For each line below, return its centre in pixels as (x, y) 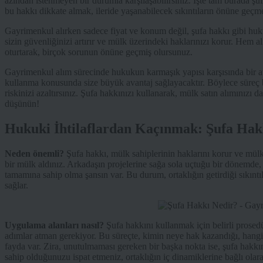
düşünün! (22, 104)
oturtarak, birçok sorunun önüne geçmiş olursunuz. (99, 52)
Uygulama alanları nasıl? (54, 225)
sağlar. (16, 186)
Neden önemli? (34, 154)
